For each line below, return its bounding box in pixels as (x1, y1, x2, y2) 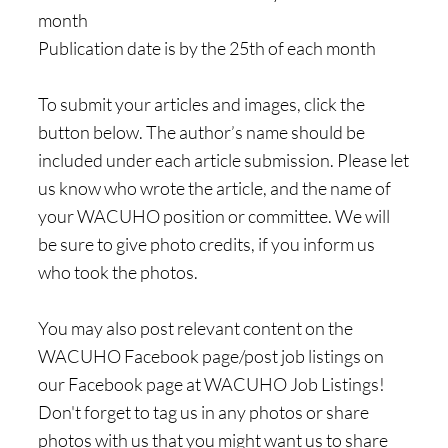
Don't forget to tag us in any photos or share (38, 401, 369, 424)
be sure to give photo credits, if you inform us (38, 233, 375, 256)
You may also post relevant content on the (38, 317, 353, 340)
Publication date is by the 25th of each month (38, 37, 376, 60)
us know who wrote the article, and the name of (38, 177, 391, 200)
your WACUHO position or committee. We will (38, 205, 390, 228)
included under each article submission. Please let (38, 149, 409, 172)
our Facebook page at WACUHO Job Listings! (38, 373, 385, 396)
